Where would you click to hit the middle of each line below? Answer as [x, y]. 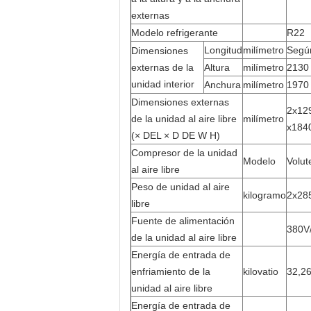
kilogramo [264, 195]
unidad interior [163, 84]
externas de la [162, 67]
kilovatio [261, 271]
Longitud [223, 50]
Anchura [222, 85]
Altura [217, 67]
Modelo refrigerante [175, 33]
